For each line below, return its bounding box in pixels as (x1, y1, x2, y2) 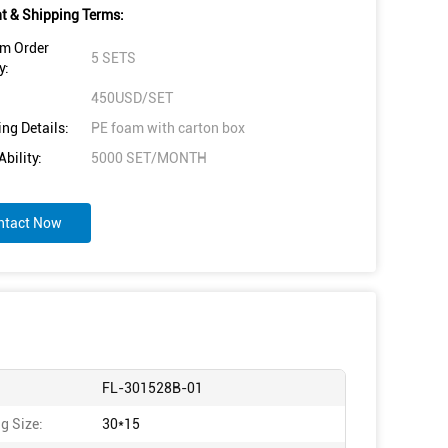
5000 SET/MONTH (91, 150, 207, 166)
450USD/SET (91, 90, 173, 106)
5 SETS (91, 50, 136, 66)
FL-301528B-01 (102, 380, 203, 396)
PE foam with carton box (91, 120, 245, 136)
